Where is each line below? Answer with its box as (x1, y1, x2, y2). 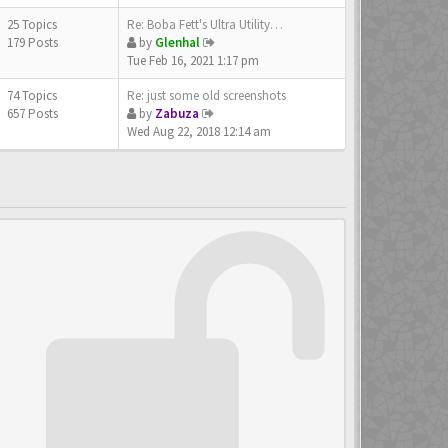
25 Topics (7, 16, 60, 33)
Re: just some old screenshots (127, 87, 286, 104)
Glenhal (155, 34, 200, 51)
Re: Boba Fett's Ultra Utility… (127, 16, 283, 33)
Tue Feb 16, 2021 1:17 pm (127, 52, 259, 69)
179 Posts (7, 34, 58, 51)
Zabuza (155, 105, 199, 122)
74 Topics (7, 87, 60, 104)
